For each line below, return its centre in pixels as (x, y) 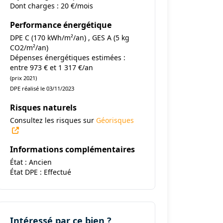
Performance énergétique (60, 25)
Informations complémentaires (72, 149)
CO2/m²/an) (29, 48)
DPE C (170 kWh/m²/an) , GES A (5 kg (69, 38)
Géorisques (115, 120)
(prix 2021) (23, 78)
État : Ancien (31, 162)
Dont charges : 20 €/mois (51, 6)
